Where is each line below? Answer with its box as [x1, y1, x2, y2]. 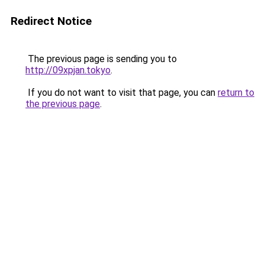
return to [218, 87, 254, 98]
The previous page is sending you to [25, 53, 177, 64]
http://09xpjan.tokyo [25, 64, 111, 76]
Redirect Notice [11, 14, 92, 28]
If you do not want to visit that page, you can [25, 87, 218, 98]
